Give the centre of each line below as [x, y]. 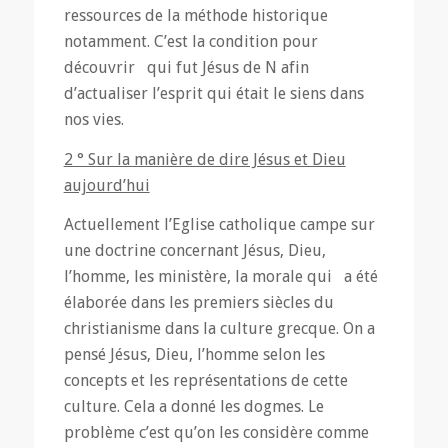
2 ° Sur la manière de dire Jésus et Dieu [204, 159]
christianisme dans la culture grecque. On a [219, 329]
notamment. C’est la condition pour [190, 41]
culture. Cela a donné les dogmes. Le [193, 407]
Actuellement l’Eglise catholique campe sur [219, 225]
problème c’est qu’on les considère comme [216, 433]
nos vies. [93, 119]
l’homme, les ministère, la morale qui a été [220, 277]
